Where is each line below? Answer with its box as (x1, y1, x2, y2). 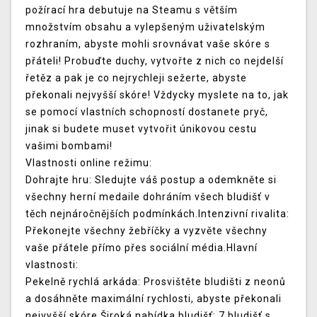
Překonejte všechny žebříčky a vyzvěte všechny (25, 225, 267, 237)
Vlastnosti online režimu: (25, 157, 152, 169)
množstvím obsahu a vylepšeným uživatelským (25, 21, 265, 33)
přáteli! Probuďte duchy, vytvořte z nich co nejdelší (25, 55, 284, 67)
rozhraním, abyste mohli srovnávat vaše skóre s (25, 38, 270, 50)
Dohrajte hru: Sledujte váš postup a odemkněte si (25, 174, 277, 186)
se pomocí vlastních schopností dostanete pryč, (25, 106, 268, 118)
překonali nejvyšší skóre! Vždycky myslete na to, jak (25, 89, 289, 101)
